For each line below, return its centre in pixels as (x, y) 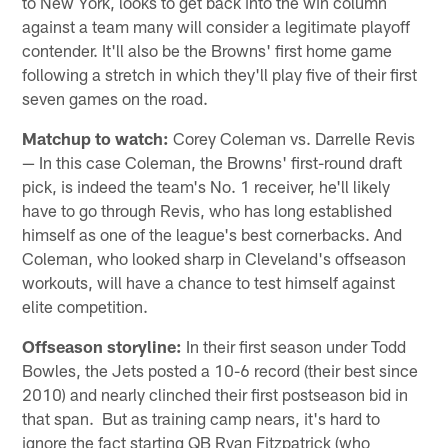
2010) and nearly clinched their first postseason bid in (215, 394)
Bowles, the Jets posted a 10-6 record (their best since (220, 370)
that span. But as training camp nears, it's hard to (201, 418)
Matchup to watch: (96, 138)
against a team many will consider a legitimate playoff (216, 26)
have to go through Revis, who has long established (207, 210)
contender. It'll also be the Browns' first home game (207, 50)
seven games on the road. (115, 98)
